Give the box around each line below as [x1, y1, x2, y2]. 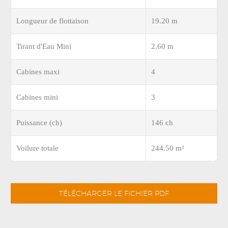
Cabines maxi [16, 68, 60, 76]
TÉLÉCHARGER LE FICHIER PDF [59, 189, 169, 197]
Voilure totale [16, 144, 59, 152]
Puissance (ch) [16, 119, 62, 127]
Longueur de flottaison [16, 17, 89, 25]
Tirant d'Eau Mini [16, 42, 71, 50]
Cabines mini [16, 93, 58, 101]
